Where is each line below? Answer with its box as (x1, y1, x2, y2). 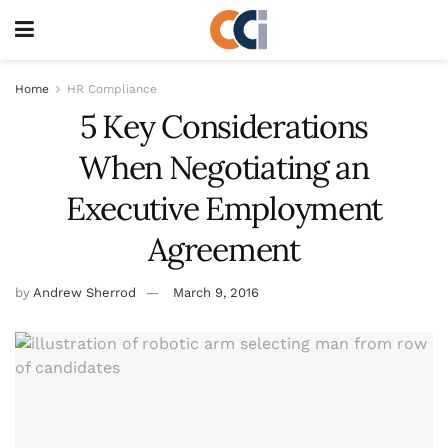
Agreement (148, 229, 300, 270)
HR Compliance (67, 82, 157, 96)
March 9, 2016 (173, 284, 259, 300)
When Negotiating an (79, 147, 369, 188)
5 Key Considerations (79, 106, 369, 147)
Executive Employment (65, 188, 383, 229)
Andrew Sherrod (33, 284, 136, 300)
